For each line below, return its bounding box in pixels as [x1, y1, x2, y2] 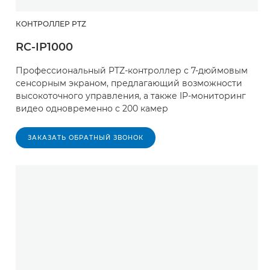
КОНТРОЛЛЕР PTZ [16, 19, 86, 29]
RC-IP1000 [16, 40, 73, 54]
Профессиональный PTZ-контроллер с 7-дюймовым [16, 65, 248, 77]
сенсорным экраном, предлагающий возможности [16, 78, 242, 89]
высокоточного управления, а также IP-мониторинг [16, 90, 246, 102]
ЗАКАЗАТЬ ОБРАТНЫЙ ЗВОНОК [28, 134, 143, 142]
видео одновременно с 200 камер [16, 103, 168, 115]
